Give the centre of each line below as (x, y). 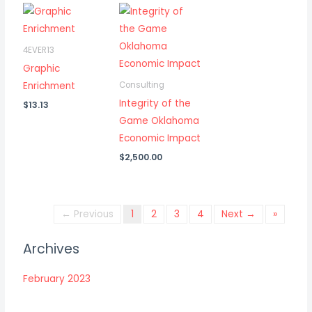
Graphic (42, 68)
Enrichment (49, 86)
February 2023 (57, 279)
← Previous (87, 214)
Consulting (141, 85)
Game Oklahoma (159, 120)
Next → (239, 214)
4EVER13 (39, 50)
